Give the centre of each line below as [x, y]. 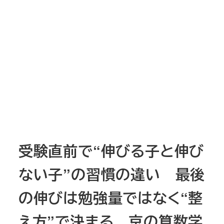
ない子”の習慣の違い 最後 [112, 174]
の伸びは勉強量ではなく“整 [111, 198]
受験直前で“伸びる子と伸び [111, 151]
